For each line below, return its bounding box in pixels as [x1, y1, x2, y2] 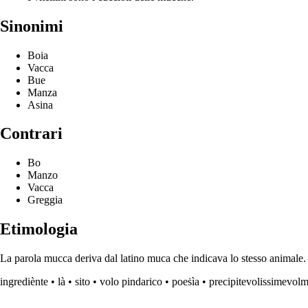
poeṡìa [172, 276, 199, 288]
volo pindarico [100, 276, 162, 288]
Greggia [27, 194, 63, 206]
